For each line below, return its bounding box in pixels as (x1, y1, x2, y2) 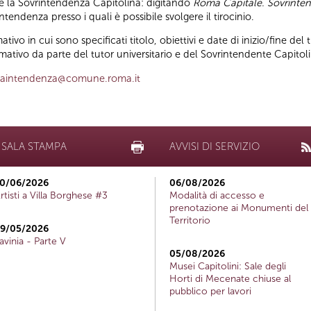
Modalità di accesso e (169, 190, 264, 202)
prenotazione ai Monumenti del (169, 202, 308, 215)
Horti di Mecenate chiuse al (169, 273, 291, 285)
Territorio (169, 215, 210, 227)
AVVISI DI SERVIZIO (169, 140, 260, 153)
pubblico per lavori (169, 285, 251, 298)
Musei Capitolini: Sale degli (169, 260, 286, 273)
